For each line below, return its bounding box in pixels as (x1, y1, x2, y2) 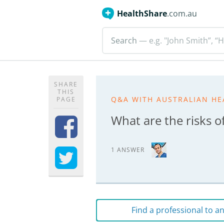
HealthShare (117, 8, 167, 19)
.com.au (167, 8, 197, 19)
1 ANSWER (111, 145, 144, 154)
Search (111, 35, 137, 46)
